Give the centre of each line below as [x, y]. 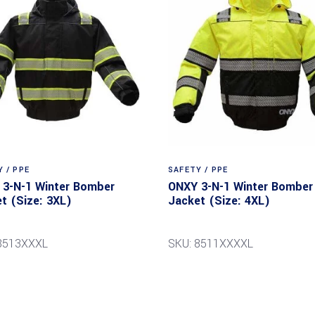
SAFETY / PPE [198, 169]
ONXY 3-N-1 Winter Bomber [240, 186]
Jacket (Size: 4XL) [219, 200]
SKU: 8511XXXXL [211, 243]
